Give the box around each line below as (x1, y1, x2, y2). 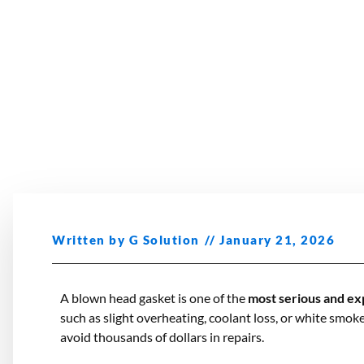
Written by (52, 232, 125, 247)
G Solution (125, 232, 200, 247)
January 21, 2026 (219, 232, 335, 247)
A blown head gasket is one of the (60, 290, 245, 305)
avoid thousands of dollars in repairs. (60, 329, 264, 344)
